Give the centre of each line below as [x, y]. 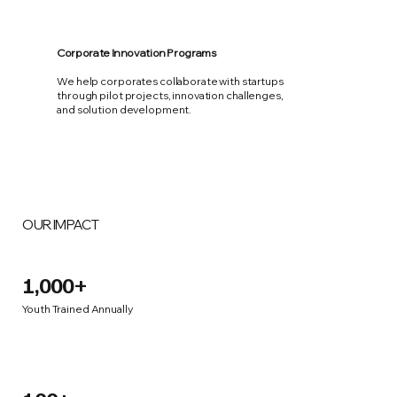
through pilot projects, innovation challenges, [170, 95]
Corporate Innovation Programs [137, 52]
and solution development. [125, 109]
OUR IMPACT [61, 225]
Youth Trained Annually [78, 309]
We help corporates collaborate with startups [170, 81]
